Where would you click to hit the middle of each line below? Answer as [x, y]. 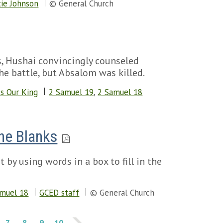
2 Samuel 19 [71, 92]
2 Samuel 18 [120, 92]
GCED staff [59, 193]
